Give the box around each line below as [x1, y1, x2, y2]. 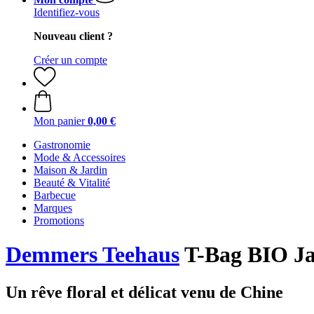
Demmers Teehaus [6, 242, 179, 268]
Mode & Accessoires [34, 151, 125, 163]
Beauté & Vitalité [34, 177, 110, 189]
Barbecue [34, 189, 76, 201]
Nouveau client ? [34, 30, 113, 42]
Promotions [34, 214, 84, 226]
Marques [34, 202, 72, 214]
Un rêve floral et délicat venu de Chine [6, 282, 283, 301]
